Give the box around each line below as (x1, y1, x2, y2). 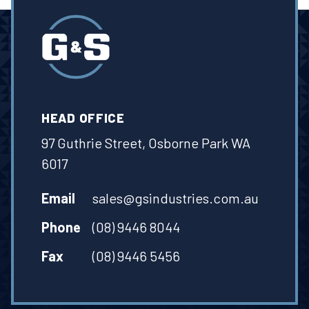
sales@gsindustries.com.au (92, 190, 259, 206)
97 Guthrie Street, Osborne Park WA (41, 134, 250, 151)
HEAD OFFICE (41, 110, 125, 126)
